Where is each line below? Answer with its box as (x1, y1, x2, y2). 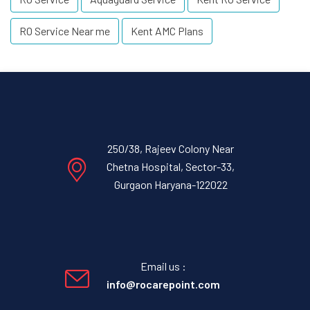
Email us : (140, 259, 186, 273)
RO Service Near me (19, 24, 110, 38)
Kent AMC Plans (131, 24, 203, 38)
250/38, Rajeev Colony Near (107, 142, 234, 156)
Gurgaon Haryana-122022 (113, 178, 228, 192)
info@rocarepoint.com (107, 277, 220, 291)
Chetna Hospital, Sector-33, (107, 160, 235, 174)
